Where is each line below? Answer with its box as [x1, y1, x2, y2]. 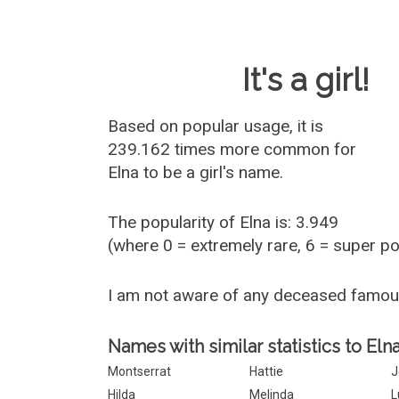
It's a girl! [242, 61, 370, 98]
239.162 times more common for [108, 139, 357, 159]
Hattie [249, 364, 284, 379]
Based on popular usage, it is [108, 116, 324, 136]
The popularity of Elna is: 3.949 [108, 212, 339, 232]
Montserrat [108, 364, 172, 379]
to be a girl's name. [139, 162, 284, 183]
